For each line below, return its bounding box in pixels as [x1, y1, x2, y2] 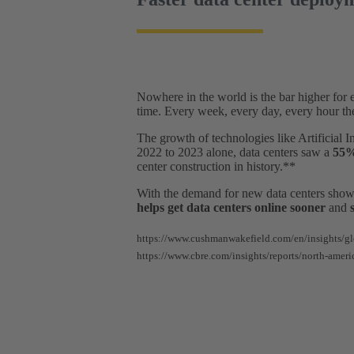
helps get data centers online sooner [137, 200, 326, 214]
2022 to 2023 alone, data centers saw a [137, 145, 333, 159]
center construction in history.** [137, 159, 299, 173]
